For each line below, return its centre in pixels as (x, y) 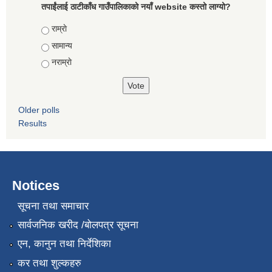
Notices (36, 186)
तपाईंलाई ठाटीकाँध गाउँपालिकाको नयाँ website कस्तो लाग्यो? (136, 7)
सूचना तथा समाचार (53, 206)
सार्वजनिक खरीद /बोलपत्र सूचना (78, 225)
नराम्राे (62, 62)
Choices (58, 29)
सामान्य (62, 45)
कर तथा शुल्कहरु (49, 263)
